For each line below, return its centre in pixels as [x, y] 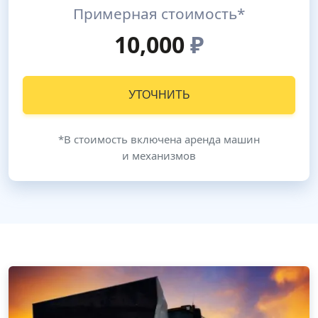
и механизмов [159, 155]
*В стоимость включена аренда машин [159, 139]
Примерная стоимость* [159, 13]
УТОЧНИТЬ [159, 95]
